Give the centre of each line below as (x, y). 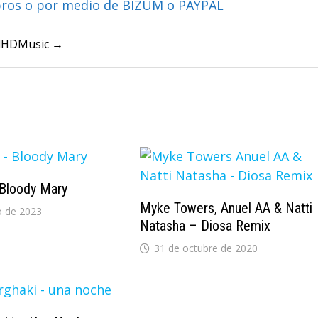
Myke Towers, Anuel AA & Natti (226, 208)
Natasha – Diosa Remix (205, 225)
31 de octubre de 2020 (205, 248)
